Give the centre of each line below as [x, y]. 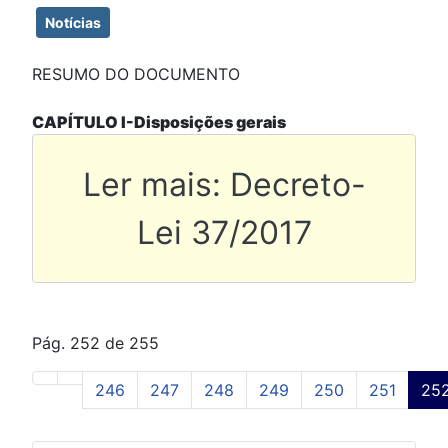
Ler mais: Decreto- [224, 184]
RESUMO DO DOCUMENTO [136, 74]
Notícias [73, 23]
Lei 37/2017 [224, 232]
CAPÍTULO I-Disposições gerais [159, 122]
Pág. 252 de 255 [95, 343]
